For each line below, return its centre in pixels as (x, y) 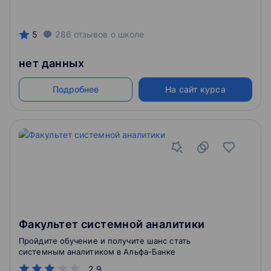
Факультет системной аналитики (112, 224)
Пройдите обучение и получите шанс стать (105, 241)
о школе (126, 34)
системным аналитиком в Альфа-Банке (97, 252)
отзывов (91, 34)
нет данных (51, 63)
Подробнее (76, 89)
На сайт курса (195, 89)
